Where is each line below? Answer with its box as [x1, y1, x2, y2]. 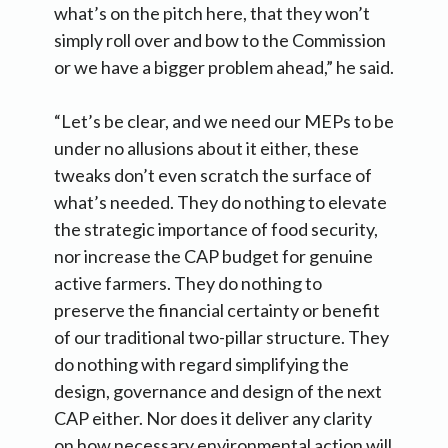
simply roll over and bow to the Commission [54, 28, 386, 51]
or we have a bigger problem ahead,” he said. [54, 55, 394, 78]
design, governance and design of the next [54, 379, 382, 402]
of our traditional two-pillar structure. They [54, 325, 389, 348]
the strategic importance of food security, [54, 217, 378, 240]
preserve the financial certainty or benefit [54, 298, 380, 321]
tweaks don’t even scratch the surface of [54, 163, 372, 186]
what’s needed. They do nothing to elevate [54, 190, 387, 213]
